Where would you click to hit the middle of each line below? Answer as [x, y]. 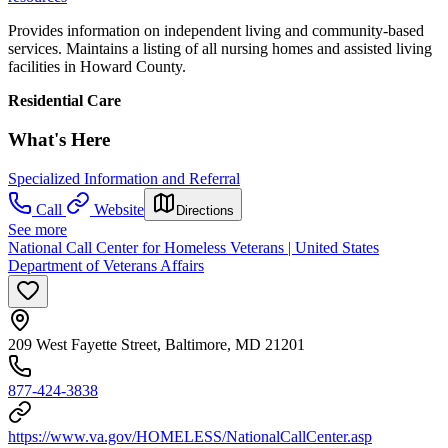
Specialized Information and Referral [124, 178]
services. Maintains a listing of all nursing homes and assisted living [220, 49]
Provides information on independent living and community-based [216, 31]
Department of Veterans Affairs [106, 265]
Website [119, 209]
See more [37, 229]
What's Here [59, 139]
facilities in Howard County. [97, 67]
